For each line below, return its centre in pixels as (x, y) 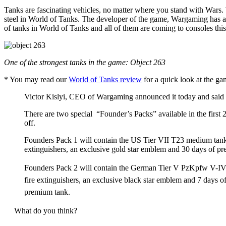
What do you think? (46, 210)
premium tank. (47, 192)
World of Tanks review (105, 79)
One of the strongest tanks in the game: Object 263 (85, 62)
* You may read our (36, 79)
